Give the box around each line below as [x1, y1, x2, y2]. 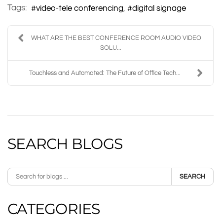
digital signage [132, 3, 186, 12]
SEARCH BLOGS [7, 134, 122, 153]
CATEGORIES [7, 199, 100, 218]
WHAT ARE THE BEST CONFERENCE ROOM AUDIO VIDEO [31, 34, 201, 41]
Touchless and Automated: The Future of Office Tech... [29, 69, 181, 76]
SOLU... [100, 44, 121, 51]
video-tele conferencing [36, 3, 123, 12]
